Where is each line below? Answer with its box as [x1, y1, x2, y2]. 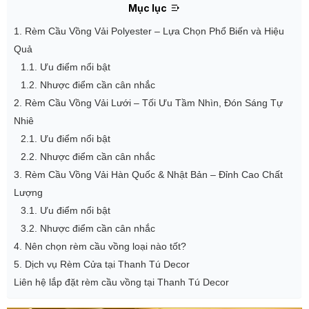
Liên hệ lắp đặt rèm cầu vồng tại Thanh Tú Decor [14, 277, 229, 288]
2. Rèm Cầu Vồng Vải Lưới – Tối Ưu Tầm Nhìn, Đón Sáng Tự [14, 97, 283, 108]
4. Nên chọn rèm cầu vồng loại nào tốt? [14, 241, 186, 252]
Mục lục [128, 1, 167, 14]
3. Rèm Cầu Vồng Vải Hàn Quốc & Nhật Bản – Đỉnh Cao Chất [14, 169, 283, 180]
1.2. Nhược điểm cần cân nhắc [21, 79, 155, 90]
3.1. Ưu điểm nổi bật [21, 205, 110, 216]
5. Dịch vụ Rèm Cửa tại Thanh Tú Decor [14, 259, 190, 270]
